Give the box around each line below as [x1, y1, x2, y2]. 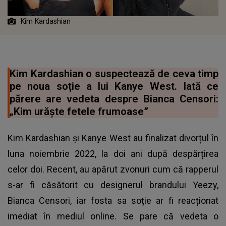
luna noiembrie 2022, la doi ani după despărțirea [8, 148, 218, 159]
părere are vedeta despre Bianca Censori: [10, 92, 218, 105]
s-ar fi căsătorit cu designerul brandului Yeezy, [8, 179, 218, 190]
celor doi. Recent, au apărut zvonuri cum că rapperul [8, 163, 218, 175]
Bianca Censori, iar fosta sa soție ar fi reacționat [8, 195, 218, 206]
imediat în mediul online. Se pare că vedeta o [8, 210, 218, 221]
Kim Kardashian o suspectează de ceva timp [10, 67, 218, 80]
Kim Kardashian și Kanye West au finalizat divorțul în [8, 132, 218, 143]
